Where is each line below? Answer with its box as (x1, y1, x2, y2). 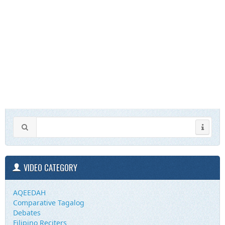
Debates (13, 207, 41, 217)
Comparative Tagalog (13, 197, 84, 207)
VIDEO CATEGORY (24, 161, 77, 174)
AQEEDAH (13, 187, 46, 197)
